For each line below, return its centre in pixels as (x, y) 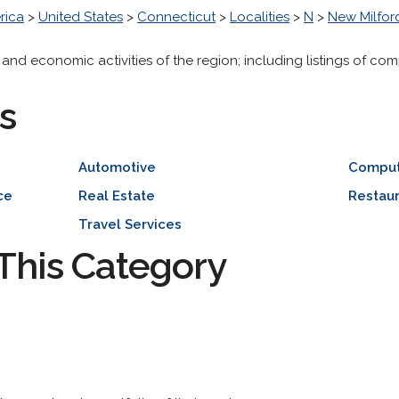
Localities (260, 17)
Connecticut (176, 17)
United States (81, 17)
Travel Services (130, 224)
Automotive (117, 167)
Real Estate (116, 196)
